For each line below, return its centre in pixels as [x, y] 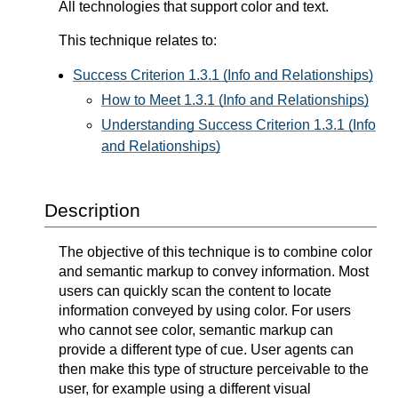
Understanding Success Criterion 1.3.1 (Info [239, 125]
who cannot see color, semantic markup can [196, 330]
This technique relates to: [138, 41]
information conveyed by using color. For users [205, 310]
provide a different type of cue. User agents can [206, 349]
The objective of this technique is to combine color [215, 251]
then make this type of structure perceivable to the [214, 369]
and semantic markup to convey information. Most [214, 271]
